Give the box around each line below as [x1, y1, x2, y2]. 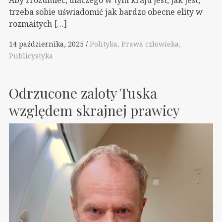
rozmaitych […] [9, 18, 67, 29]
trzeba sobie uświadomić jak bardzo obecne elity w [9, 6, 203, 17]
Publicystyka [9, 51, 53, 60]
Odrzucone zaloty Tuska [9, 83, 157, 102]
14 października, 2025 [9, 39, 84, 49]
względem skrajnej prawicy [9, 101, 180, 119]
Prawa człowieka [121, 39, 179, 49]
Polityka [90, 39, 117, 49]
